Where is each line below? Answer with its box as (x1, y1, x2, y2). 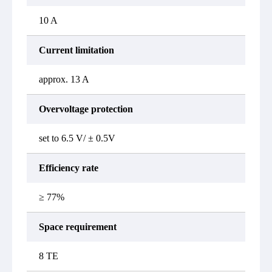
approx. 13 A (39, 74, 89, 84)
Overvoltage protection (39, 104, 133, 114)
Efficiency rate (39, 163, 98, 173)
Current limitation (39, 45, 114, 55)
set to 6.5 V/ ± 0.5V (39, 133, 115, 143)
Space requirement (39, 222, 117, 232)
